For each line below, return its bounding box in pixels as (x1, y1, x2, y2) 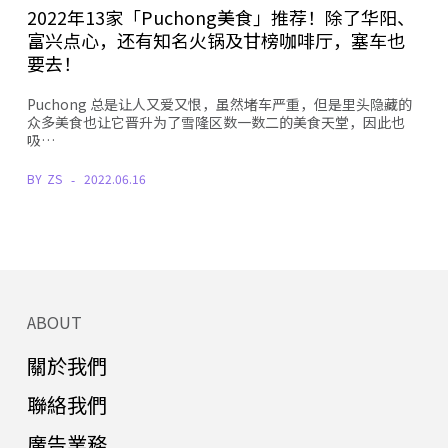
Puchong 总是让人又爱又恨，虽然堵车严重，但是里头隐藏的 (26, 93, 412, 114)
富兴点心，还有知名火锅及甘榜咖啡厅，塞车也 (26, 26, 405, 53)
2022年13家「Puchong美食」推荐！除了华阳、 (26, 3, 415, 30)
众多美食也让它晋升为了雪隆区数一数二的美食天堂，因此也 (26, 111, 405, 132)
